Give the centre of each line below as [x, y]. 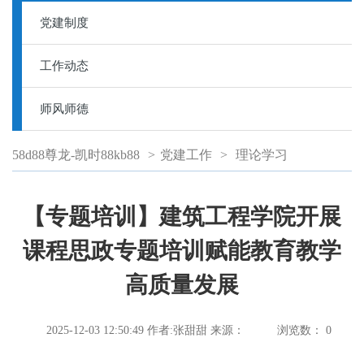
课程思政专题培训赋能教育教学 [182, 251]
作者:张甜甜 [177, 330]
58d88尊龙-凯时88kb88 [76, 155]
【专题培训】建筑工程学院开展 [182, 217]
